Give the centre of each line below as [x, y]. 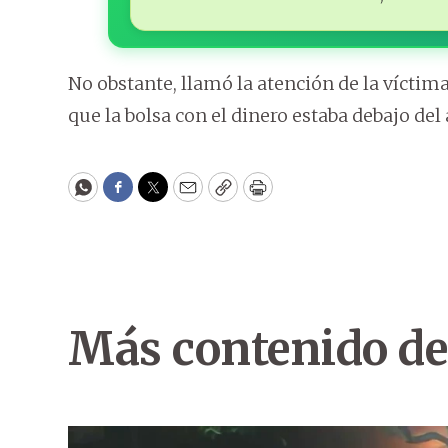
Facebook [158, 196]
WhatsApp [128, 196]
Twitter [185, 196]
